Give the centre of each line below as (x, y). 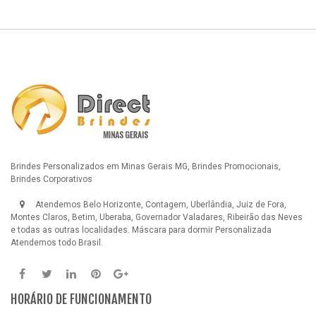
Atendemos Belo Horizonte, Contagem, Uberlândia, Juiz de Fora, (160, 205)
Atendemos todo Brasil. (57, 243)
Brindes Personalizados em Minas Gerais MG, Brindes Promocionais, (146, 167)
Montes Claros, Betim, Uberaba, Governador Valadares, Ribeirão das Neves (157, 218)
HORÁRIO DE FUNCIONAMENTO (81, 299)
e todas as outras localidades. (71, 230)
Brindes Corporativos (51, 180)
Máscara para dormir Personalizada (202, 230)
